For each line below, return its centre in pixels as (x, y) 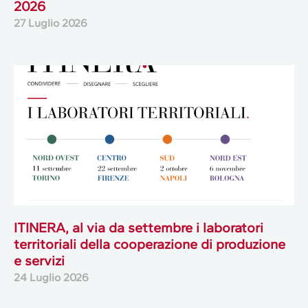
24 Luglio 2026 (51, 277)
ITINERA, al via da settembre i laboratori (139, 227)
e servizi (39, 260)
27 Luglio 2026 (51, 23)
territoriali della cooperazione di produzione (150, 244)
